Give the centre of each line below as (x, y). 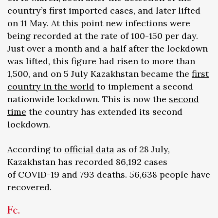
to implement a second (144, 87)
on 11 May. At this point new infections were (99, 23)
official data (89, 149)
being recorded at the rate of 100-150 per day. (103, 36)
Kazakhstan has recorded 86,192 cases (87, 162)
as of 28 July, (142, 149)
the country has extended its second (104, 112)
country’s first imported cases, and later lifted (104, 11)
